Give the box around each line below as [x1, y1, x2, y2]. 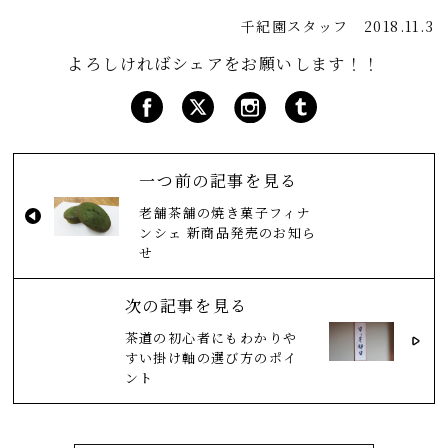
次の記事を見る [124, 294, 248, 318]
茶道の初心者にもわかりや [124, 328, 298, 348]
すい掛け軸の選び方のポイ [124, 348, 298, 368]
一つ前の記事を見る [139, 169, 298, 193]
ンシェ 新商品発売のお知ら [139, 223, 317, 243]
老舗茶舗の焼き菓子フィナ [139, 203, 312, 223]
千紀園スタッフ [240, 16, 349, 37]
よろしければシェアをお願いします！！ [67, 52, 381, 76]
